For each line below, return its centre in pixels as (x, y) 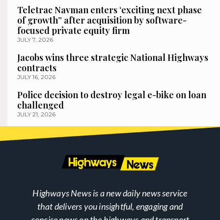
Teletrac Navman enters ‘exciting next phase (110, 10)
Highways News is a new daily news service (110, 193)
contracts (37, 68)
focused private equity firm (73, 30)
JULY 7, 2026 (35, 39)
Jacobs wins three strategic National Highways (113, 57)
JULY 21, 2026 (36, 114)
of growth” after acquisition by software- (102, 20)
